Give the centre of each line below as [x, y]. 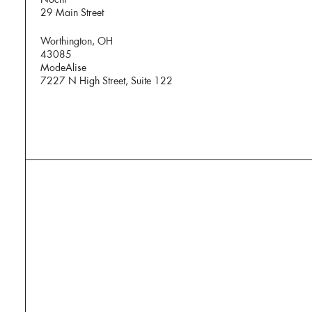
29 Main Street [72, 13]
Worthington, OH [77, 41]
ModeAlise [64, 68]
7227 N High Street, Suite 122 [107, 81]
